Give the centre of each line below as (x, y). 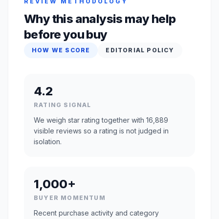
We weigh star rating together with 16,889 (101, 120)
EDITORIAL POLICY (140, 50)
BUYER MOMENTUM (70, 197)
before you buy (66, 34)
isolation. (48, 141)
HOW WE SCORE (61, 50)
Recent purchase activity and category (96, 213)
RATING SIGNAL (63, 105)
